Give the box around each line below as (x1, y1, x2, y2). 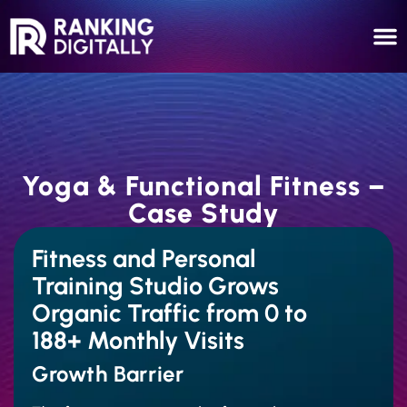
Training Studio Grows (32, 271, 279, 301)
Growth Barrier (32, 361, 184, 387)
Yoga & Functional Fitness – (21, 169, 386, 203)
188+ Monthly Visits (32, 325, 244, 355)
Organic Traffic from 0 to (32, 298, 307, 328)
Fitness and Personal (32, 243, 256, 273)
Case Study (127, 196, 280, 230)
